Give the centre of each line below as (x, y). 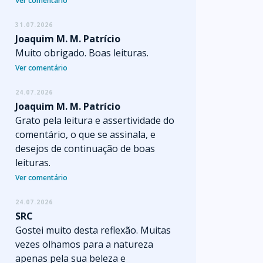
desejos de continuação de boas (85, 149)
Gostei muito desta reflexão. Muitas (93, 230)
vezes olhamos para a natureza (84, 244)
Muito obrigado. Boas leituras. (82, 53)
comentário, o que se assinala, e (85, 134)
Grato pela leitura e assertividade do (95, 120)
